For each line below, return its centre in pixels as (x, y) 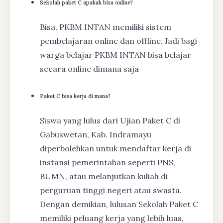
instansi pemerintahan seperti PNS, (108, 162)
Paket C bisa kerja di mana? (75, 96)
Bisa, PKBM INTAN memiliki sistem (106, 27)
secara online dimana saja (89, 68)
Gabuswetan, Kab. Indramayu (96, 134)
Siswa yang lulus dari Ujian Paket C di (110, 120)
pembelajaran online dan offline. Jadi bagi (118, 41)
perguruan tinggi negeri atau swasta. (111, 190)
